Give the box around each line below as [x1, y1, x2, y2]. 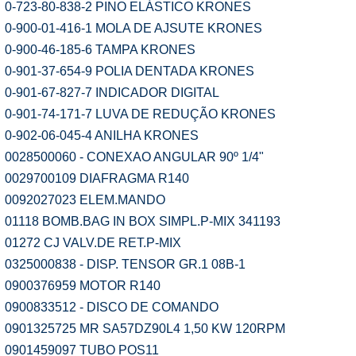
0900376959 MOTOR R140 [5, 279, 161, 292]
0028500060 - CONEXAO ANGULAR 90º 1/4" [5, 150, 264, 164]
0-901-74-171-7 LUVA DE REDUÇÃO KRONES [5, 107, 276, 121]
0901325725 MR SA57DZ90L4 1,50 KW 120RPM [5, 322, 285, 335]
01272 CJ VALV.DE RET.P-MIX [5, 236, 181, 250]
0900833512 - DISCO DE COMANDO [5, 300, 219, 314]
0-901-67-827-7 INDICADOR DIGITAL [5, 86, 219, 99]
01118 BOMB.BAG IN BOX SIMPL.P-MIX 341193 [5, 215, 281, 228]
